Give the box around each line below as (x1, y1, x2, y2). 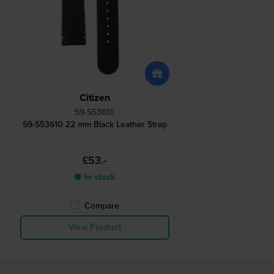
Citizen (79, 91, 110, 105)
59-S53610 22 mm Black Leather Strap (22, 118, 167, 131)
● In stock (74, 171, 116, 184)
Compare (84, 199, 120, 213)
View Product (68, 221, 121, 234)
